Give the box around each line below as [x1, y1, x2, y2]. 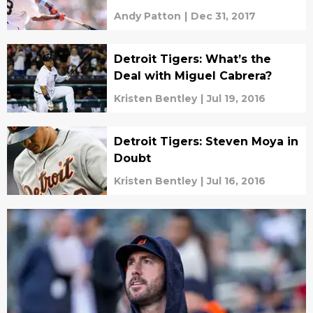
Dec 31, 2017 [190, 9, 256, 22]
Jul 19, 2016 [206, 92, 265, 105]
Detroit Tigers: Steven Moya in [113, 134, 298, 148]
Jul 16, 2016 [206, 174, 265, 187]
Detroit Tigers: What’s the [113, 52, 271, 66]
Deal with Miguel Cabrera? [113, 68, 272, 82]
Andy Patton [113, 9, 181, 22]
